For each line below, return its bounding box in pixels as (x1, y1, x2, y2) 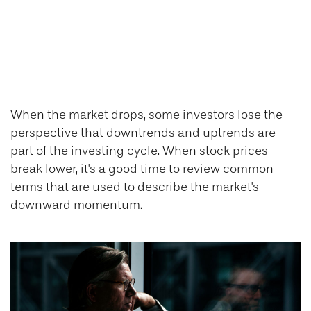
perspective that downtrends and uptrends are (10, 126, 276, 140)
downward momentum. (10, 198, 142, 212)
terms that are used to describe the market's (10, 180, 259, 194)
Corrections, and (33, 23, 278, 60)
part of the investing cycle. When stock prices (10, 144, 268, 158)
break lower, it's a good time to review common (10, 162, 274, 176)
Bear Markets (56, 56, 255, 94)
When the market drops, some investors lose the (10, 108, 283, 121)
